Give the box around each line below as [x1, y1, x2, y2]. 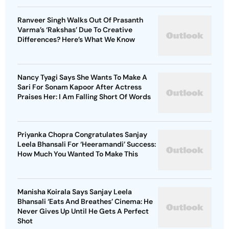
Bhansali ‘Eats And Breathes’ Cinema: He [17, 197, 153, 207]
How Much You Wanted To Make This [17, 149, 138, 159]
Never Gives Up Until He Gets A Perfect [17, 207, 149, 216]
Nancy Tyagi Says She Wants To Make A [17, 73, 147, 82]
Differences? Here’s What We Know [17, 35, 135, 44]
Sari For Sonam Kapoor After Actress [17, 82, 142, 92]
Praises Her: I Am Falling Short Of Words [17, 92, 151, 102]
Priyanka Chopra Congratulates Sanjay [17, 130, 147, 140]
